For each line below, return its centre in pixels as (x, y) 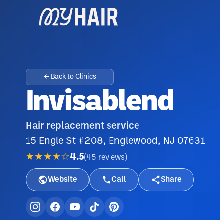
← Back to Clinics (70, 77)
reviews (111, 157)
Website (62, 179)
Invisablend (100, 103)
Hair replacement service (82, 126)
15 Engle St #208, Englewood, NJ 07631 (115, 141)
